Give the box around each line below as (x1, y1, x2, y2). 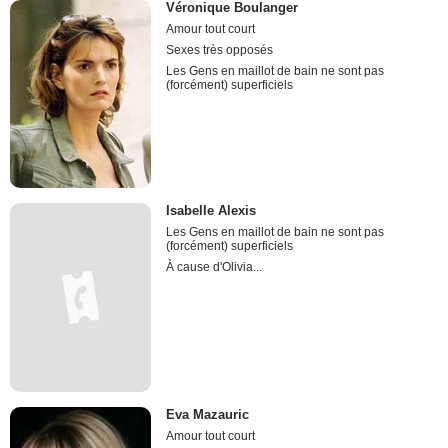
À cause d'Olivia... (166, 260, 263, 275)
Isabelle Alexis (166, 203, 257, 219)
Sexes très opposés (166, 43, 274, 58)
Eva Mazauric (166, 406, 250, 422)
